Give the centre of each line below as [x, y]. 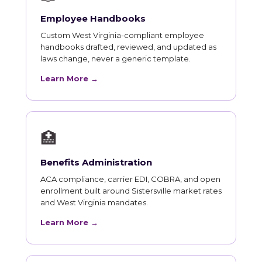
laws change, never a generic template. [116, 58]
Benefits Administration [96, 162]
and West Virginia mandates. [94, 202]
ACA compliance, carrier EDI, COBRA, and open [130, 179]
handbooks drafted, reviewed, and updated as [128, 46]
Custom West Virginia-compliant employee [122, 35]
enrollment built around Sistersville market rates [131, 190]
